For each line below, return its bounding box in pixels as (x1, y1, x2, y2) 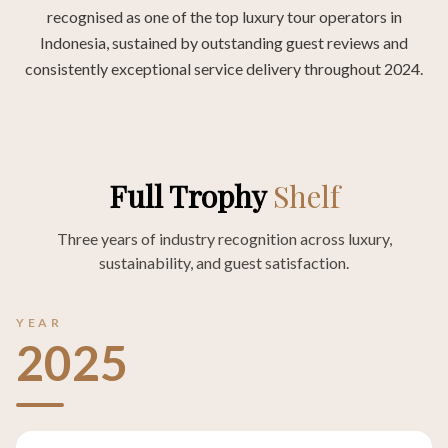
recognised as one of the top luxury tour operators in (46, 7, 402, 26)
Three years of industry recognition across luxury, (56, 229, 392, 248)
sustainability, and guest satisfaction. (99, 253, 349, 272)
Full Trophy (108, 176, 273, 216)
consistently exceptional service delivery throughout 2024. (25, 59, 423, 78)
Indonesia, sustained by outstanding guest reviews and (40, 33, 408, 52)
